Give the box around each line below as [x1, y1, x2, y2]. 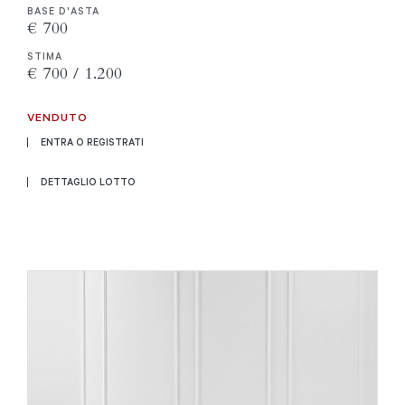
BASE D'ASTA [27, 4, 99, 17]
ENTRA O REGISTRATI [41, 135, 144, 148]
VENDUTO [27, 108, 88, 124]
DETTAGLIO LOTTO [41, 174, 136, 188]
